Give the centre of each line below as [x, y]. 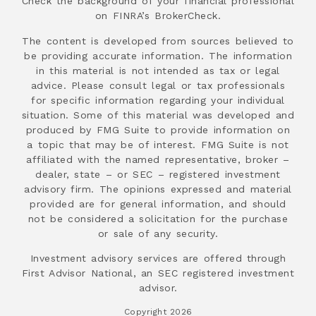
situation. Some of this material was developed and [158, 115]
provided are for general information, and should [158, 203]
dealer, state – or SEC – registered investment [158, 174]
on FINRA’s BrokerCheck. [158, 16]
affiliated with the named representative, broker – [158, 159]
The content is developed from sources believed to [158, 41]
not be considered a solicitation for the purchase [158, 218]
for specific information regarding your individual [158, 100]
